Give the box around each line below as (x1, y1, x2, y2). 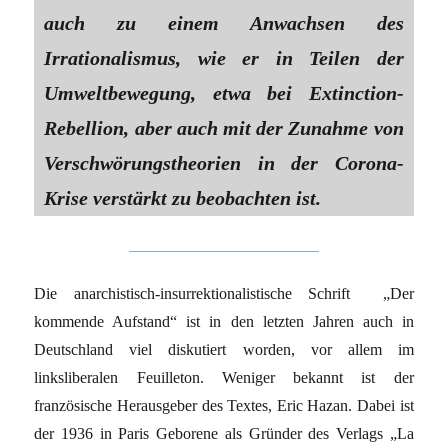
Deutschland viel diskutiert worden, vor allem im (34, 340, 414, 358)
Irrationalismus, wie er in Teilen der (44, 46, 404, 69)
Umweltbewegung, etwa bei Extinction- (44, 81, 404, 104)
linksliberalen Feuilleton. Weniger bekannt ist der (34, 368, 414, 386)
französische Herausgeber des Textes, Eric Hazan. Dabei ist (34, 396, 414, 414)
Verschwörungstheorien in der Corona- (44, 151, 404, 174)
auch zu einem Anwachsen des (44, 11, 404, 34)
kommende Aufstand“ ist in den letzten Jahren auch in (34, 312, 414, 330)
